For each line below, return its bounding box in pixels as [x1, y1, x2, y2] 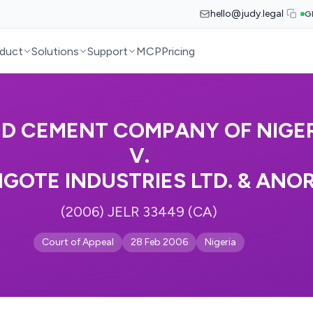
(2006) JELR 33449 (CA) [61, 203, 217, 220]
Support [87, 44, 129, 58]
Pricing [161, 44, 196, 58]
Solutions [31, 44, 80, 58]
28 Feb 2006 [131, 236, 188, 248]
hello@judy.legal [210, 8, 284, 20]
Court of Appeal [42, 236, 114, 248]
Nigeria [205, 236, 236, 248]
